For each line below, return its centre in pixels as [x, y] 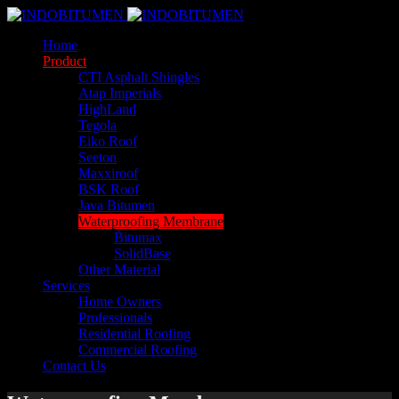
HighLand [107, 109]
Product [65, 61]
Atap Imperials [120, 93]
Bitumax [138, 237]
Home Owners [120, 301]
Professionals [115, 318]
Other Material [119, 269]
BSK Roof [109, 189]
